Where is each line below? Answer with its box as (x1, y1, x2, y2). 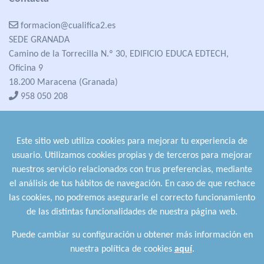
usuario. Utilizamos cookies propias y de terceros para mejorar (12, 151, 252, 160)
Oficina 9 (9, 64, 43, 73)
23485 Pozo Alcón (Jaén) (9, 171, 101, 181)
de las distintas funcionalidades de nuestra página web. (27, 207, 237, 217)
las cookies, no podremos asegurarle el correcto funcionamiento (9, 193, 255, 203)
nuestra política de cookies (70, 245, 174, 254)
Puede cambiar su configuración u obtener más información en (11, 230, 253, 240)
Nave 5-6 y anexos (9, 157, 78, 167)
